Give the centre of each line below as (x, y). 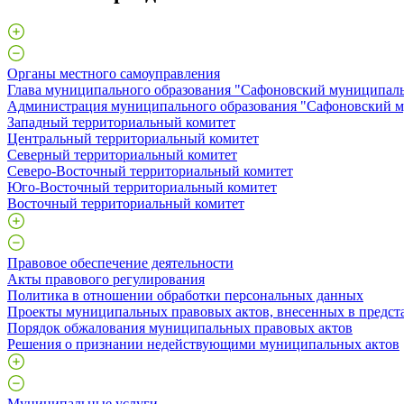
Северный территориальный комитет (122, 154)
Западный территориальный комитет (121, 122)
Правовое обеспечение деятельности (120, 262)
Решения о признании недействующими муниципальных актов (203, 344)
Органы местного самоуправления (114, 73)
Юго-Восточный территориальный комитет (142, 187)
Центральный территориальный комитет (133, 138)
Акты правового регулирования (106, 279)
